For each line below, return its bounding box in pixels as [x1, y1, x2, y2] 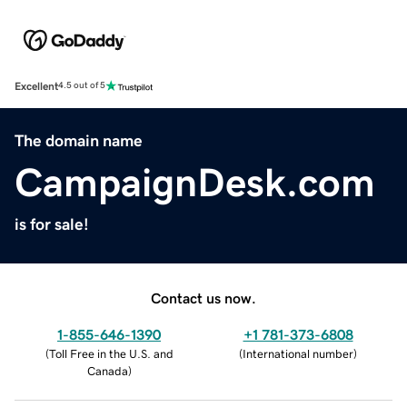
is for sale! [15, 215, 89, 233]
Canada [86, 364, 128, 377]
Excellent [15, 80, 58, 92]
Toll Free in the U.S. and [48, 347, 174, 360]
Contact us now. [151, 290, 256, 305]
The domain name [15, 132, 143, 149]
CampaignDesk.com [15, 162, 375, 203]
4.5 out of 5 [58, 81, 105, 91]
